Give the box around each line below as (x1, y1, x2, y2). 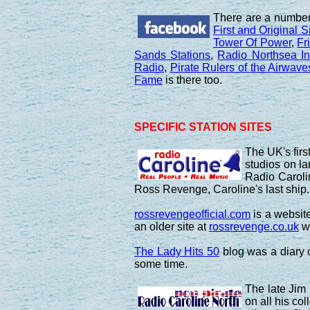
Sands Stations (134, 48, 211, 61)
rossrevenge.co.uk (209, 220, 299, 232)
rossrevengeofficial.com (134, 208, 250, 220)
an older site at (134, 220, 209, 232)
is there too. (163, 73, 222, 86)
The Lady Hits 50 (134, 245, 220, 257)
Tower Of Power (213, 36, 291, 48)
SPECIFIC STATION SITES (134, 120, 272, 133)
